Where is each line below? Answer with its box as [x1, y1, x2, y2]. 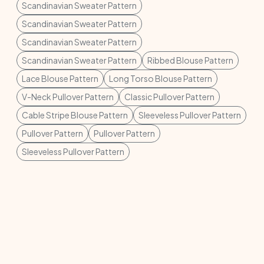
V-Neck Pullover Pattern [22, 91, 114, 102]
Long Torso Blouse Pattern [109, 72, 212, 84]
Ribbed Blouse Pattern [147, 54, 233, 65]
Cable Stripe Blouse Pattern [22, 109, 128, 120]
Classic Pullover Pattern [124, 91, 214, 102]
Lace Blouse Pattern [22, 72, 98, 84]
